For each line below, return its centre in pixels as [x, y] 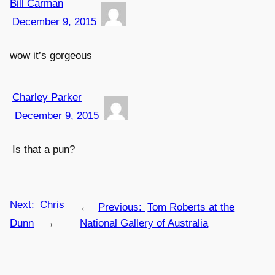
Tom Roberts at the [191, 207]
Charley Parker [47, 97]
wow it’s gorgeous [51, 55]
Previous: [122, 207]
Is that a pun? [44, 149]
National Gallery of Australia [144, 223]
